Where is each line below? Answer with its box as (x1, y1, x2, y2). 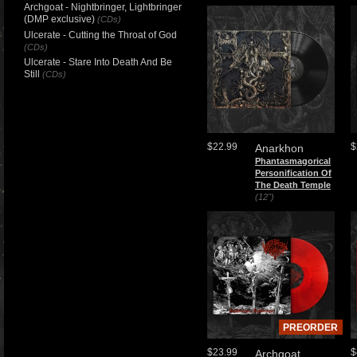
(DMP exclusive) (24, 14, 95, 25)
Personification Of (255, 168, 331, 178)
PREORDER (283, 322, 338, 333)
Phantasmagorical (255, 156, 331, 166)
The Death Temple (255, 180, 331, 190)
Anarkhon (255, 142, 304, 155)
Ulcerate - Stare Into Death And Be (24, 57, 172, 68)
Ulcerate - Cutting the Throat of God (24, 29, 177, 41)
